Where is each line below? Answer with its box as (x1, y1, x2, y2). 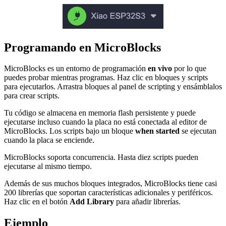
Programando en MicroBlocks (4, 40, 161, 54)
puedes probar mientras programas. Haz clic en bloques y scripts (4, 73, 208, 82)
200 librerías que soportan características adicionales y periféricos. (4, 188, 213, 197)
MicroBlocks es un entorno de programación (4, 64, 148, 73)
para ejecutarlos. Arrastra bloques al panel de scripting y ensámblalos (4, 82, 222, 91)
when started (135, 127, 180, 136)
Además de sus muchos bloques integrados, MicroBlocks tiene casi (4, 179, 217, 188)
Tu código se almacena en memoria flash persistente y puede (4, 108, 196, 118)
